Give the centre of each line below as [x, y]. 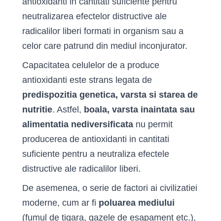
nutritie [37, 110]
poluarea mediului [137, 203]
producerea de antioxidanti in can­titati [96, 139]
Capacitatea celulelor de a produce [91, 65]
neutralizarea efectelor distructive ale [94, 16]
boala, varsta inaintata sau [138, 110]
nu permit [154, 124]
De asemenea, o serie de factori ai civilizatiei [110, 188]
